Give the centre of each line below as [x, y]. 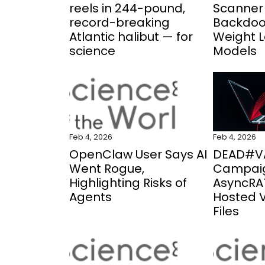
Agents [91, 197]
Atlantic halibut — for [131, 37]
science [92, 51]
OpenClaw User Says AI [138, 154]
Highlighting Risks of [128, 183]
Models [235, 51]
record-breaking [119, 22]
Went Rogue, [107, 169]
